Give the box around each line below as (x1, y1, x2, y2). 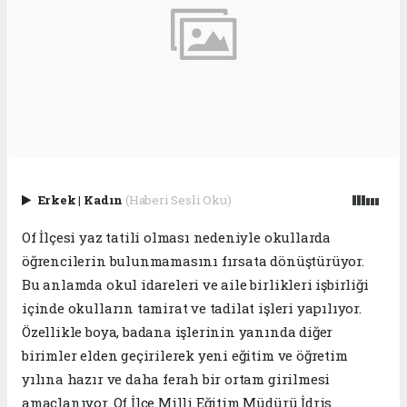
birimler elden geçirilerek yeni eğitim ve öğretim (22, 345, 348, 364)
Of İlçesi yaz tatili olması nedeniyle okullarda (22, 227, 331, 246)
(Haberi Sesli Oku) (124, 191, 232, 208)
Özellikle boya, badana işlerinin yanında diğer (22, 322, 333, 341)
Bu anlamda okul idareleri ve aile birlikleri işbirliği (22, 274, 369, 293)
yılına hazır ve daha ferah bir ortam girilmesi (22, 369, 331, 388)
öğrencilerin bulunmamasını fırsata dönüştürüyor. (22, 251, 364, 270)
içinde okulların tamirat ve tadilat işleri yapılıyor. (22, 298, 362, 317)
